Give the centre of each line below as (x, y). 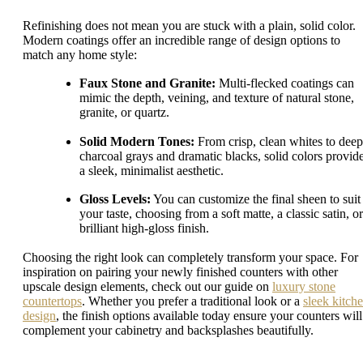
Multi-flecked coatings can (285, 83)
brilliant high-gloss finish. (144, 228)
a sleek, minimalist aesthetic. (152, 170)
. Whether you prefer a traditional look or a (192, 301)
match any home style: (80, 54)
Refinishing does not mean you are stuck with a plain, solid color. (189, 25)
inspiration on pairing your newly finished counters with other (180, 271)
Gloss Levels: (115, 199)
